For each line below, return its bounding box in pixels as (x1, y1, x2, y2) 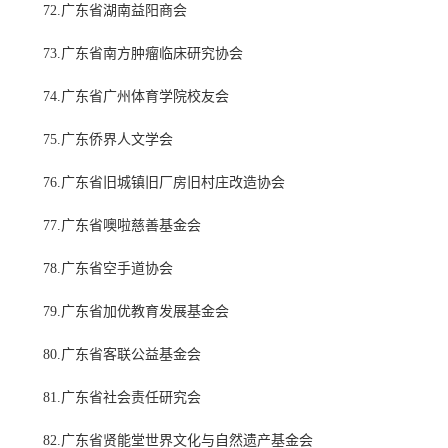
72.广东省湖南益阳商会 (43, 3, 187, 19)
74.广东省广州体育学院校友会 (43, 89, 229, 105)
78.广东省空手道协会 (43, 261, 173, 277)
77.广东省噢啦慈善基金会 (43, 218, 201, 234)
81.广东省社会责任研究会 (43, 390, 201, 406)
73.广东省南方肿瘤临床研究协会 (43, 46, 243, 62)
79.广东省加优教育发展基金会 (43, 304, 229, 320)
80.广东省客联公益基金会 (43, 347, 201, 363)
